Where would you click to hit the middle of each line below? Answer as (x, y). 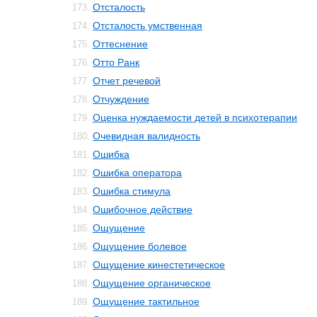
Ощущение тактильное (146, 301)
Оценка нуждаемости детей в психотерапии (195, 117)
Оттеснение (120, 44)
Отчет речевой (127, 81)
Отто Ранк (116, 62)
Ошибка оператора (137, 173)
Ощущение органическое (152, 283)
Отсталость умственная (148, 25)
